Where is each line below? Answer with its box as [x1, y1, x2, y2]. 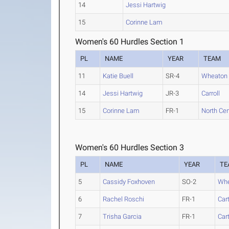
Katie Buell [103, 72, 134, 80]
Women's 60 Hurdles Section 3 [75, 143, 185, 153]
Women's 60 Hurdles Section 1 [75, 37, 185, 47]
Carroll [201, 89, 220, 98]
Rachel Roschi [103, 195, 145, 203]
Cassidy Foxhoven [103, 178, 155, 186]
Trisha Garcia [103, 213, 142, 221]
